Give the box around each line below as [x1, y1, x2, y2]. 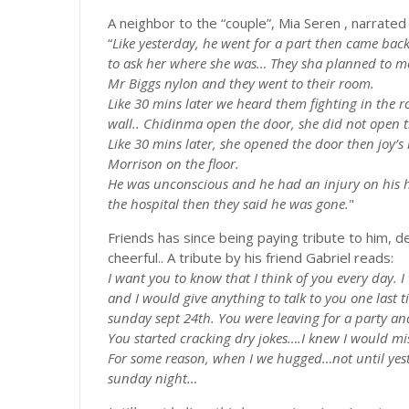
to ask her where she [108, 54, 234, 72]
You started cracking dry [108, 329, 258, 347]
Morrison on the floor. [108, 154, 239, 173]
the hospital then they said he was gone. [108, 194, 349, 213]
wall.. [108, 114, 143, 132]
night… [155, 369, 197, 387]
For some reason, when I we [108, 349, 277, 367]
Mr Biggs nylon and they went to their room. [108, 74, 374, 92]
